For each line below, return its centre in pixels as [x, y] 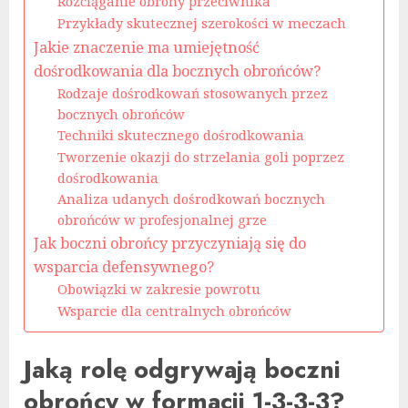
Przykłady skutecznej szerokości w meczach [201, 23]
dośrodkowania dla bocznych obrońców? [177, 71]
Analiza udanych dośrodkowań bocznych [191, 199]
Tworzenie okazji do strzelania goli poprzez [200, 157]
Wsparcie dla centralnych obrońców [174, 311]
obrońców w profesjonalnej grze [162, 220]
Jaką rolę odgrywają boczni [182, 369]
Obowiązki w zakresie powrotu [158, 289]
